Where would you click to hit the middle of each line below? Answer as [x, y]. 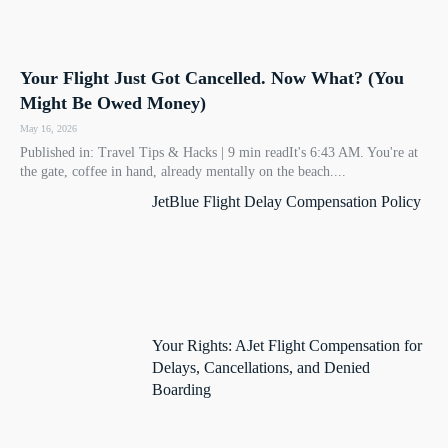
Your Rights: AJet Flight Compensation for [287, 346]
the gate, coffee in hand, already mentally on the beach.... [183, 171]
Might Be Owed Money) [113, 102]
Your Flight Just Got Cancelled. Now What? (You [212, 77]
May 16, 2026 [48, 128]
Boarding [182, 390]
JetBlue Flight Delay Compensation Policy [287, 201]
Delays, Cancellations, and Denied [261, 368]
